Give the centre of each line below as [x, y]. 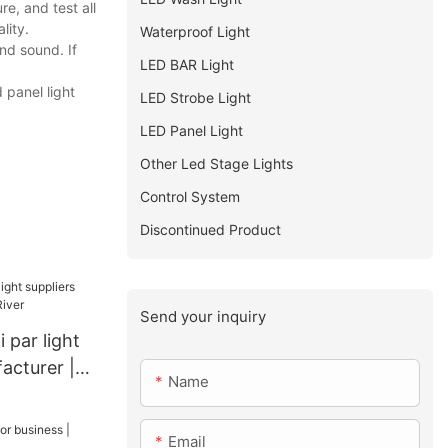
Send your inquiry [203, 316]
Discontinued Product [211, 229]
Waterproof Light [195, 31]
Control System [190, 196]
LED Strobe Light [196, 97]
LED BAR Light [187, 64]
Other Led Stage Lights [217, 163]
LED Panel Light [192, 130]
